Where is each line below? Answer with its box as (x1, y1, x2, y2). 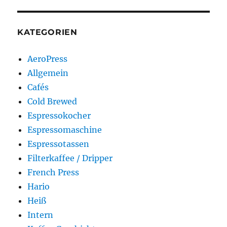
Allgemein (27, 68, 69, 79)
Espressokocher (27, 110, 91, 121)
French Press (27, 167, 80, 178)
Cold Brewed (27, 96, 78, 107)
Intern (27, 210, 54, 220)
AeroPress (27, 54, 68, 64)
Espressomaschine (27, 125, 102, 135)
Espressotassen (27, 139, 90, 149)
